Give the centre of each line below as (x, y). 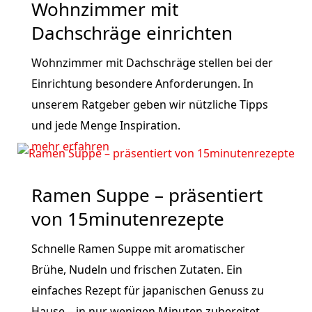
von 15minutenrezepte (127, 219)
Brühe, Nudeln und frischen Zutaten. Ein (136, 270)
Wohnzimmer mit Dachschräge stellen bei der (152, 63)
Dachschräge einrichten (132, 33)
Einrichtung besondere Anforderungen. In (142, 84)
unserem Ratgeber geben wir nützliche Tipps (149, 104)
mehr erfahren (70, 146)
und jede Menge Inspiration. (106, 125)
